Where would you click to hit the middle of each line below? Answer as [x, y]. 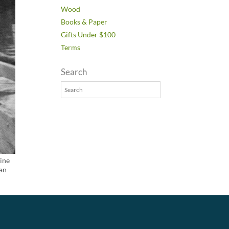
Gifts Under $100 [88, 35]
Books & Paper [84, 22]
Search [74, 72]
